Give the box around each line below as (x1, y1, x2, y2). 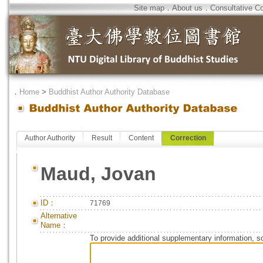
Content (129, 134, 154, 142)
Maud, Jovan (41, 163, 156, 184)
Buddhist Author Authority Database (49, 87, 170, 96)
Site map (134, 4, 164, 12)
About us (172, 4, 203, 12)
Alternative (41, 211, 77, 220)
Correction (170, 134, 206, 142)
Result (92, 134, 112, 142)
